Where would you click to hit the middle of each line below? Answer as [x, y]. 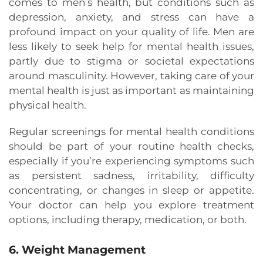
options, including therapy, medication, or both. [128, 220]
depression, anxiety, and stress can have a [131, 17]
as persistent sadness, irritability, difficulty [131, 176]
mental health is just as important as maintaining [131, 91]
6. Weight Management [79, 250]
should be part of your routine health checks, [131, 146]
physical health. [48, 105]
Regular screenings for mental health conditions [131, 132]
